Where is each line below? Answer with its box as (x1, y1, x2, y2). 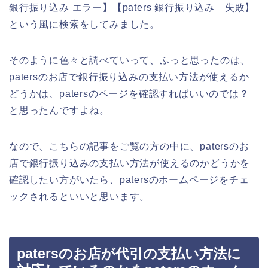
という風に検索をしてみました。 (9, 19, 160, 29)
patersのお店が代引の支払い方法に (17, 246, 241, 262)
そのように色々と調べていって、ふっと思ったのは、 (9, 54, 251, 65)
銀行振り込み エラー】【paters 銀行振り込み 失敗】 (9, 2, 255, 13)
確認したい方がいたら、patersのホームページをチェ (9, 174, 249, 185)
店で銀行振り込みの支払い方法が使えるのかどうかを (9, 157, 251, 168)
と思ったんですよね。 (9, 105, 109, 115)
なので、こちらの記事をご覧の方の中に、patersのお (9, 141, 249, 151)
